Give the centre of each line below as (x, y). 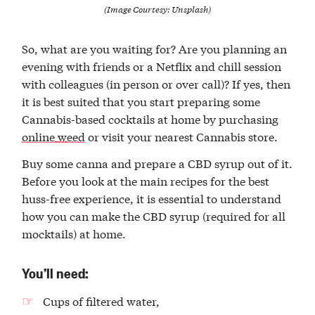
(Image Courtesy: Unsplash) (157, 9)
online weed (54, 136)
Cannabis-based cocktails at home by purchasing (150, 119)
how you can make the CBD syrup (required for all (154, 215)
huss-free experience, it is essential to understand (152, 198)
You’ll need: (56, 272)
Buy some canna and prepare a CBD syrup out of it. (157, 162)
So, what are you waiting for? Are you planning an (155, 49)
